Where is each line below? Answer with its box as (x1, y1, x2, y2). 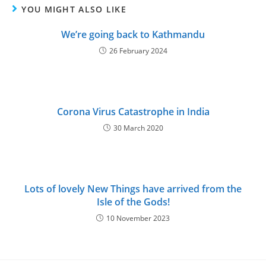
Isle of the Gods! (96, 195, 170, 208)
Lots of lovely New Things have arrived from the (24, 182, 242, 195)
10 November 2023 (106, 213, 170, 223)
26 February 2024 (109, 45, 167, 56)
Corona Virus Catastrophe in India (56, 104, 210, 118)
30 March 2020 (113, 122, 163, 133)
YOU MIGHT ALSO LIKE (21, 3, 127, 15)
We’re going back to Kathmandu (61, 27, 205, 41)
